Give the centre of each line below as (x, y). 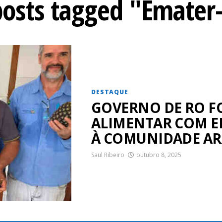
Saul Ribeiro (108, 155)
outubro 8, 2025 (159, 155)
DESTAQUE (110, 92)
